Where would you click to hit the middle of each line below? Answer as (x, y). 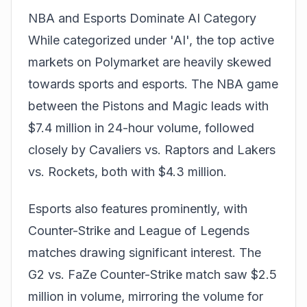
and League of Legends (180, 231)
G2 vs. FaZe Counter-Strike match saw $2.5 (152, 274)
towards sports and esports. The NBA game (153, 84)
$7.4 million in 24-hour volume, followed (141, 127)
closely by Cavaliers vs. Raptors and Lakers (152, 149)
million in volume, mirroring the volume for (146, 296)
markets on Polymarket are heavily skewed (150, 62)
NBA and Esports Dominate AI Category (142, 18)
